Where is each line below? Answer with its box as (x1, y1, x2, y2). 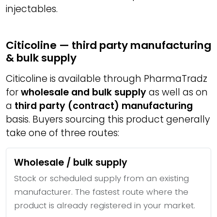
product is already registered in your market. (14, 200, 195, 211)
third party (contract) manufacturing (15, 99, 193, 112)
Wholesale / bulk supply (14, 156, 127, 169)
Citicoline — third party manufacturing (6, 38, 211, 53)
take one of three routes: (6, 126, 119, 139)
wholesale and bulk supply (21, 86, 146, 99)
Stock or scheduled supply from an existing (14, 172, 189, 184)
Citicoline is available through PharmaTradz (6, 72, 207, 85)
